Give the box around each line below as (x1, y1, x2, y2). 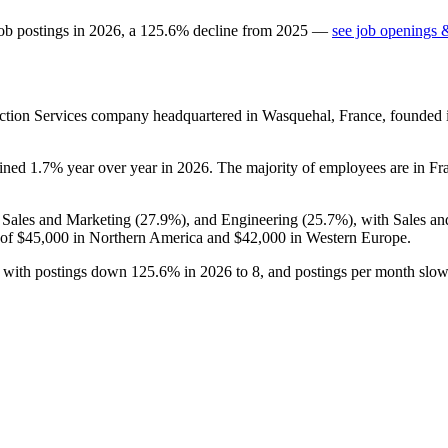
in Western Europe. (286, 228, 411, 246)
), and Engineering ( (181, 210, 307, 228)
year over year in (63, 158, 177, 176)
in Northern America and (69, 228, 234, 246)
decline (193, 21, 238, 39)
